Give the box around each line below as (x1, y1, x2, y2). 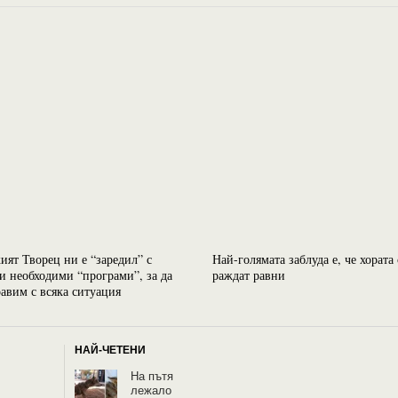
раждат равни (212, 267, 285, 283)
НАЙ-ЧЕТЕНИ (75, 344, 147, 356)
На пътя (131, 370, 174, 383)
